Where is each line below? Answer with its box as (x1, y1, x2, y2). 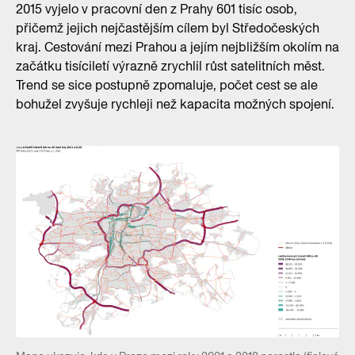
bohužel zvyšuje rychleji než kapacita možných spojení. (16, 94, 334, 113)
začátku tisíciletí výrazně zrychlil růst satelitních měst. (16, 56, 325, 75)
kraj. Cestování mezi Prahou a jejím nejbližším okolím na (16, 37, 339, 56)
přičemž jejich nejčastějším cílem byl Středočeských (16, 18, 319, 37)
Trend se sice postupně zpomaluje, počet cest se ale (16, 75, 318, 94)
